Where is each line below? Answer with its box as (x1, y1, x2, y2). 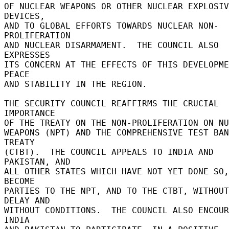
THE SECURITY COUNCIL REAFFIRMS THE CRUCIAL (4, 98, 219, 108)
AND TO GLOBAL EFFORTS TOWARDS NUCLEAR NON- (4, 20, 219, 31)
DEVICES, (4, 11, 50, 21)
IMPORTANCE (4, 108, 60, 118)
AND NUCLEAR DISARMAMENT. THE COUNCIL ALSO (4, 40, 219, 50)
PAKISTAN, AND (4, 156, 76, 167)
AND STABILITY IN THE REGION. (4, 79, 152, 89)
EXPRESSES (4, 50, 55, 60)
